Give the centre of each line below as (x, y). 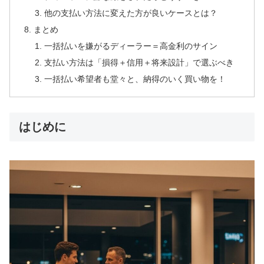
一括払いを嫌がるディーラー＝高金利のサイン (131, 46)
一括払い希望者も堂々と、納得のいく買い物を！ (135, 79)
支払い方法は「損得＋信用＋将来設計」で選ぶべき (139, 62)
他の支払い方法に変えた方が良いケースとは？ (131, 13)
